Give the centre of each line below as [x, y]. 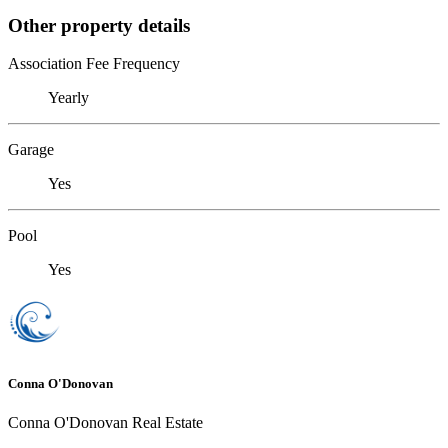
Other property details [99, 25]
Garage [31, 150]
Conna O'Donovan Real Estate [105, 422]
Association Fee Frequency [94, 64]
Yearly [68, 98]
